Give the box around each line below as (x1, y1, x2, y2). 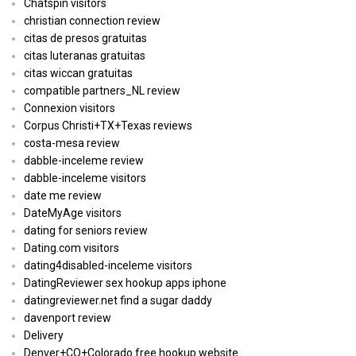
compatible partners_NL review (24, 84, 180, 98)
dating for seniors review (24, 224, 148, 238)
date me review (24, 189, 102, 203)
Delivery (24, 329, 64, 342)
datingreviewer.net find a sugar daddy (24, 294, 212, 308)
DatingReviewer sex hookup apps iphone (24, 277, 226, 290)
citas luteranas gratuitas (24, 49, 145, 63)
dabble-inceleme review (24, 154, 144, 168)
